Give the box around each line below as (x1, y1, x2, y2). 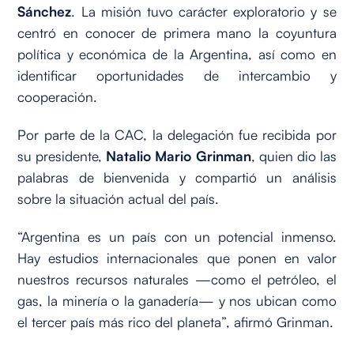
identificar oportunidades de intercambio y (17, 66, 337, 85)
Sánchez (17, 2, 72, 21)
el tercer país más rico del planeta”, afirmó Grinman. (17, 312, 334, 330)
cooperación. (17, 88, 98, 106)
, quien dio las (250, 146, 337, 164)
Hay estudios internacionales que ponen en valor (17, 248, 337, 266)
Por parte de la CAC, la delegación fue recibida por (17, 125, 337, 143)
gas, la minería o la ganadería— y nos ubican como (17, 291, 337, 309)
